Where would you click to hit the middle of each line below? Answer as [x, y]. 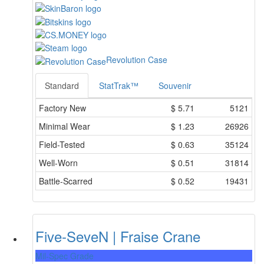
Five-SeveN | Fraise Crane [118, 236]
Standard [62, 85]
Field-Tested [62, 144]
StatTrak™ [119, 85]
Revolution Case [137, 60]
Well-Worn [58, 162]
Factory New [62, 108]
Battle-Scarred [66, 181]
